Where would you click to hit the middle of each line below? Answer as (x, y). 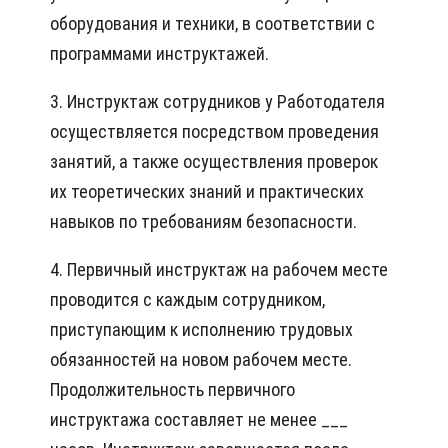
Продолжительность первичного (172, 390)
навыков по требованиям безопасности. (203, 222)
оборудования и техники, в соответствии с (212, 24)
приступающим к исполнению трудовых (201, 330)
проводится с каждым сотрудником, (187, 300)
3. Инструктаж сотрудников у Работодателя (217, 102)
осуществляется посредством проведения (214, 132)
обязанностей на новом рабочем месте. (201, 360)
